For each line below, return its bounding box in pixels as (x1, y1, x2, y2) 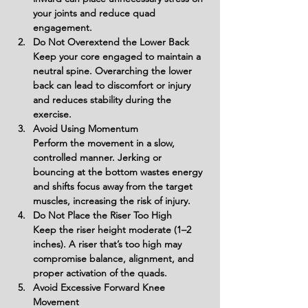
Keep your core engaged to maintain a (33, 50, 203, 63)
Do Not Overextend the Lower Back (33, 36, 189, 48)
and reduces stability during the (33, 93, 174, 106)
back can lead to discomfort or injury (33, 79, 193, 91)
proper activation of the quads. (33, 267, 167, 279)
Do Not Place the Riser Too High (33, 209, 172, 221)
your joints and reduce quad (33, 7, 158, 19)
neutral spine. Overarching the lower (33, 65, 195, 77)
